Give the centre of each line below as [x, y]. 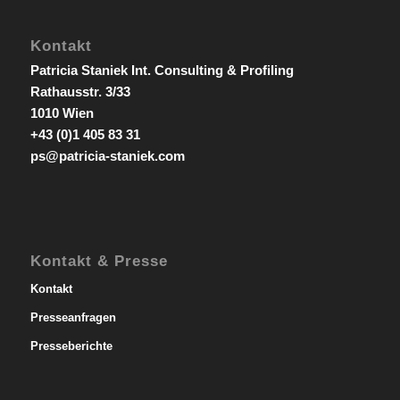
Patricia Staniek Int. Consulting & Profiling [162, 71]
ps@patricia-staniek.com [107, 156]
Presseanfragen [73, 317]
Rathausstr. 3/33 [80, 92]
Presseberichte [71, 346]
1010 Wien [62, 113]
